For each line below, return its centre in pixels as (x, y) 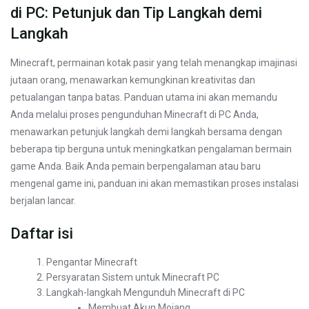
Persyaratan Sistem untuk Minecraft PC (133, 278)
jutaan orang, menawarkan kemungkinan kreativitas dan (133, 80)
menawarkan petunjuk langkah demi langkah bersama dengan (146, 132)
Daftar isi (42, 234)
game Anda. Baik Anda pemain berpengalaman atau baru (136, 167)
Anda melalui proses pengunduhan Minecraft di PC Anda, (134, 115)
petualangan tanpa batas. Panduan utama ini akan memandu (144, 98)
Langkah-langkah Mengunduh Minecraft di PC (146, 293)
